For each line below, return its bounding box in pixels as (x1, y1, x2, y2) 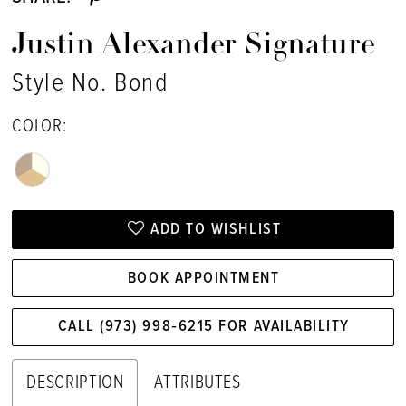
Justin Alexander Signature (12, 31, 375, 62)
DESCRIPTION (26, 372, 124, 396)
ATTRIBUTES (154, 372, 241, 396)
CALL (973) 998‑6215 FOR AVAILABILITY (57, 316, 350, 338)
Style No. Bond (12, 67, 169, 101)
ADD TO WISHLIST (150, 218, 282, 240)
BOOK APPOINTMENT (127, 267, 280, 289)
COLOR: (12, 114, 67, 139)
